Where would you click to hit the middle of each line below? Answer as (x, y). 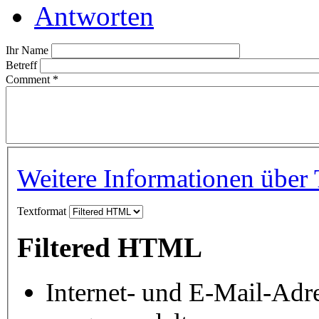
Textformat (43, 211)
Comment (29, 79)
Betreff (23, 65)
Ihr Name (28, 50)
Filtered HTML (110, 247)
